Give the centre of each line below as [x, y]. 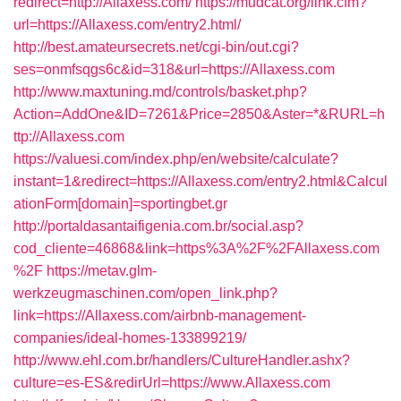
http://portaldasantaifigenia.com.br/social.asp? [158, 226]
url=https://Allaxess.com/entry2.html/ [127, 25]
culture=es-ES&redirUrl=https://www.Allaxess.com [172, 383]
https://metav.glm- [102, 271]
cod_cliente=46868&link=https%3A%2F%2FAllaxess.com [196, 248]
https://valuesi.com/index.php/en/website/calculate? [176, 159]
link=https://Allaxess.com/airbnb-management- [160, 316]
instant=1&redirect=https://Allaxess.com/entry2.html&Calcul [200, 181]
